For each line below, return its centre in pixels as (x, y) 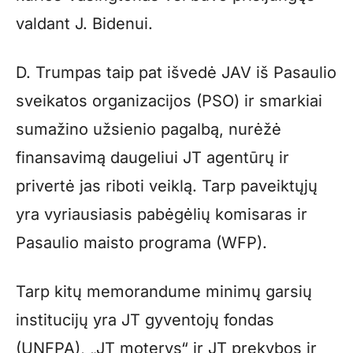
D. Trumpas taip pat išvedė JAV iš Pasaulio (176, 73)
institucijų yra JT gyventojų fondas (145, 320)
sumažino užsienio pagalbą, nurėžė (149, 130)
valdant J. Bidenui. (84, 24)
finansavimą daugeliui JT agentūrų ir (152, 158)
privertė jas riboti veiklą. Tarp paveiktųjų (167, 186)
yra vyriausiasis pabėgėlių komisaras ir (162, 215)
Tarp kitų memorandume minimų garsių (164, 292)
